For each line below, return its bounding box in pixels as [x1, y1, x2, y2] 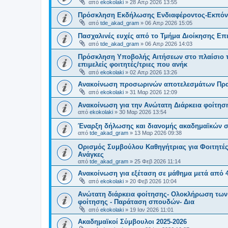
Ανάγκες [78, 150, 104, 158]
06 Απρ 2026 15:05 [145, 19, 192, 26]
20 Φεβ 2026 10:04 [130, 178, 177, 184]
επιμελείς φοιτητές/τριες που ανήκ [78, 60, 187, 68]
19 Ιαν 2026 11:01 [130, 206, 174, 213]
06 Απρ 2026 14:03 [145, 40, 192, 47]
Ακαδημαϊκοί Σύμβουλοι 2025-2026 [78, 217, 187, 225]
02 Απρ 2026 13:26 [130, 69, 177, 75]
